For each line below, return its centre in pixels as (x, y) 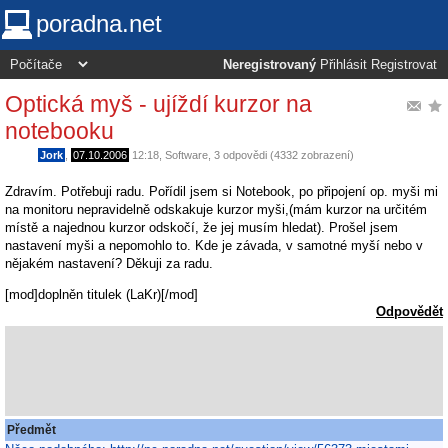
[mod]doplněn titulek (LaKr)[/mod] (101, 295)
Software (186, 154)
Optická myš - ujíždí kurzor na (158, 103)
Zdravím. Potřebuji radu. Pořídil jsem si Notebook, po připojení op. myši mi (221, 192)
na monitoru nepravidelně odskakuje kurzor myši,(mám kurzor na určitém (216, 210)
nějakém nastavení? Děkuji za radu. (109, 264)
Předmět (31, 429)
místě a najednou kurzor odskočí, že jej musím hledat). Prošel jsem (201, 228)
